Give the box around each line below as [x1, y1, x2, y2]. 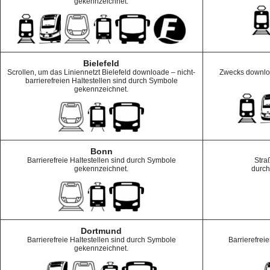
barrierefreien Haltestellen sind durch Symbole [25, 77, 178, 85]
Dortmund [81, 226, 122, 236]
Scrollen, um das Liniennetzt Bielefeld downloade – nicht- [7, 68, 195, 77]
